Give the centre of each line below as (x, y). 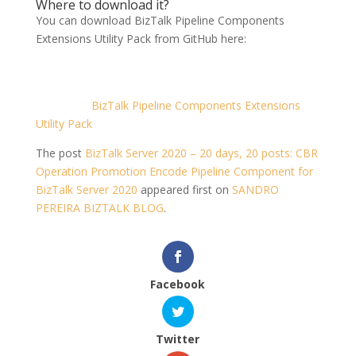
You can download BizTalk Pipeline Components (160, 21)
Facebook (178, 284)
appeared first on (184, 190)
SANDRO (255, 190)
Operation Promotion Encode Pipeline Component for (174, 172)
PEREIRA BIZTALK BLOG (99, 208)
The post (60, 153)
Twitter (178, 339)
